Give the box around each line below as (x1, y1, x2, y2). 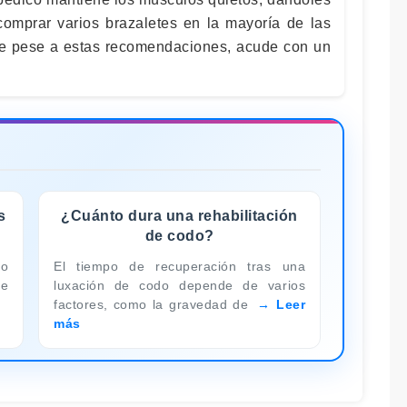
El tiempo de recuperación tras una (54, 258, 305, 273)
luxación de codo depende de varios (54, 277, 305, 293)
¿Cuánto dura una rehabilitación (61, 207, 298, 223)
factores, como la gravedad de (54, 296, 254, 312)
